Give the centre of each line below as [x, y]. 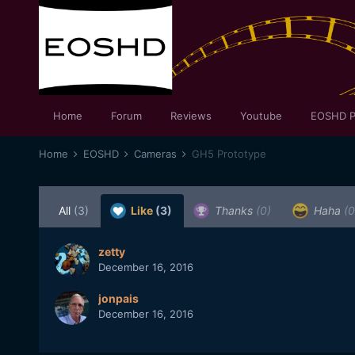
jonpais [118, 298]
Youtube [261, 116]
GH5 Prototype [229, 154]
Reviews [191, 116]
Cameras [157, 154]
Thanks [233, 210]
